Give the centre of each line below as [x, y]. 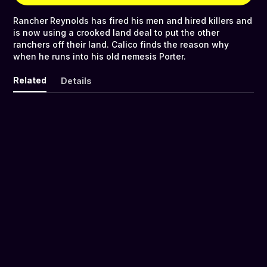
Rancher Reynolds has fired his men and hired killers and [133, 21]
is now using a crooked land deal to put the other [116, 33]
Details [76, 81]
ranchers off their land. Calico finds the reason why [121, 45]
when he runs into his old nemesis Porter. [100, 57]
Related [30, 80]
